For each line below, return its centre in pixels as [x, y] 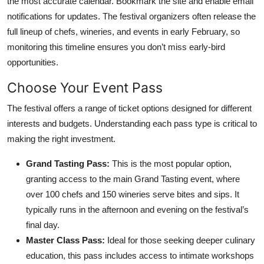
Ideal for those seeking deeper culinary [180, 240]
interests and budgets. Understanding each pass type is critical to [132, 123]
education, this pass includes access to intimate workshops [140, 255]
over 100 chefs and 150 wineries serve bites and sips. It [133, 194]
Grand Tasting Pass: [68, 163]
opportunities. [33, 62]
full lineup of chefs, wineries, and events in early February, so [123, 31]
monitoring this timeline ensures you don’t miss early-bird [116, 47]
